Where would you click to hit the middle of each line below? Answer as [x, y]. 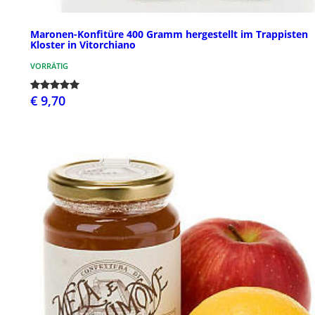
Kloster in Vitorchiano [83, 45]
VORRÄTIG [49, 66]
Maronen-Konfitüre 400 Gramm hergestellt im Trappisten [169, 34]
